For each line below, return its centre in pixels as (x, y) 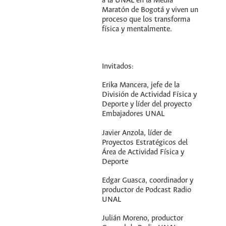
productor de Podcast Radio (147, 190)
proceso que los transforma (146, 19)
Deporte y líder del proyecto (147, 105)
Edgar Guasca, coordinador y (148, 180)
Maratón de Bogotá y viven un (150, 10)
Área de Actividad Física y (143, 152)
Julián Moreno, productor (143, 218)
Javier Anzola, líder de (137, 133)
